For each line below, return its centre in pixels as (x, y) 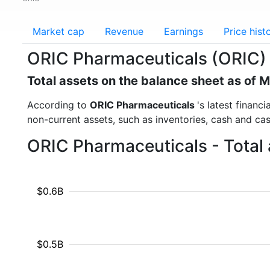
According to (58, 105)
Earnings (184, 31)
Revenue (124, 31)
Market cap (58, 31)
